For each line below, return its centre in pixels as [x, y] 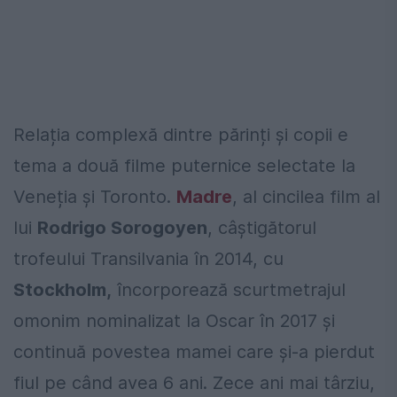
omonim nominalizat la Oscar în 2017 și [174, 320]
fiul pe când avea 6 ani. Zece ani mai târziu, [194, 382]
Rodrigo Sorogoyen [122, 227]
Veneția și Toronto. [95, 196]
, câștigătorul [262, 227]
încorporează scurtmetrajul [229, 289]
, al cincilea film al [306, 196]
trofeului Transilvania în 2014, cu [148, 258]
